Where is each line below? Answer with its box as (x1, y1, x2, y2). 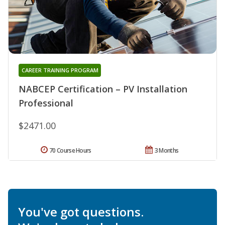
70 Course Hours (49, 146, 91, 155)
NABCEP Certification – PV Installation (19, 83, 187, 95)
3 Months (154, 146, 179, 155)
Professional (19, 97, 73, 109)
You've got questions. (18, 203, 144, 220)
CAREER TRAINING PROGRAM (21, 66, 98, 74)
